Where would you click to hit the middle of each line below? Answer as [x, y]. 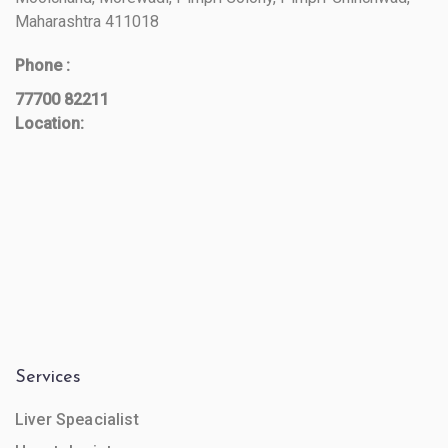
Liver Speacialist [77, 419]
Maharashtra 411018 [87, 21]
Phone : [42, 65]
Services [48, 377]
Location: [49, 123]
